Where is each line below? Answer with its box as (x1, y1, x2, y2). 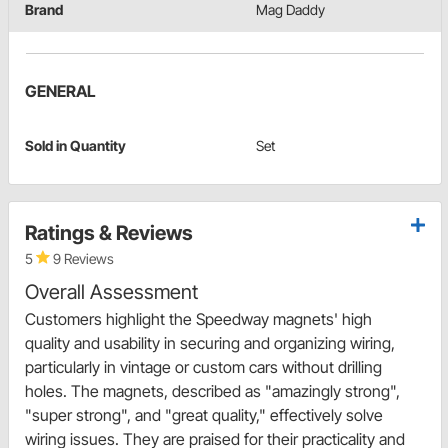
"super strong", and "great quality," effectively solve (25, 405, 383, 426)
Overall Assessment (25, 280, 198, 305)
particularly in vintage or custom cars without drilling (25, 357, 382, 378)
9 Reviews (50, 250, 114, 268)
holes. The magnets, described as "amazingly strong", (25, 381, 400, 402)
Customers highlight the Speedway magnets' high (25, 309, 372, 330)
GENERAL (25, 81, 96, 102)
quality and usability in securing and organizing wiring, (25, 333, 395, 354)
